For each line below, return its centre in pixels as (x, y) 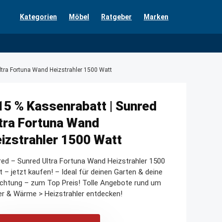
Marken (156, 17)
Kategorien (38, 17)
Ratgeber (116, 17)
